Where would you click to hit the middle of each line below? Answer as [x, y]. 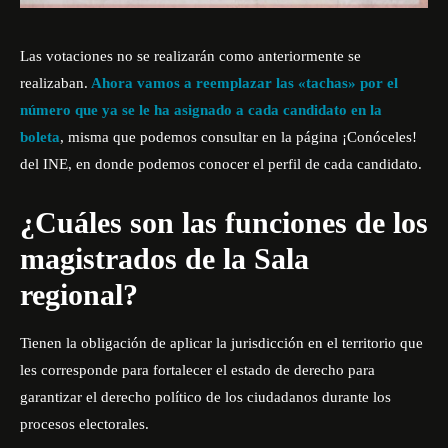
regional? [79, 295]
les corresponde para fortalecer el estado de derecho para [197, 370]
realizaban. [54, 83]
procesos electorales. [84, 424]
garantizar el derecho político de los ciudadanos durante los [205, 397]
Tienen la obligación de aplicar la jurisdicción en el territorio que [221, 343]
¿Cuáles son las [122, 223]
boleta [40, 137]
